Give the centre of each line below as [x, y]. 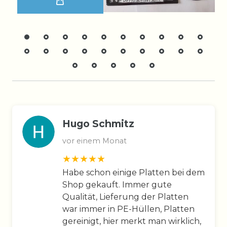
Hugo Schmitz [98, 123]
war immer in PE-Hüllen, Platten [128, 209]
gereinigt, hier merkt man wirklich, [132, 221]
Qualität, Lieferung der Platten [125, 197]
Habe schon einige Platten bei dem [134, 172]
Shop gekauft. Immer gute [117, 184]
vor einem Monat [94, 141]
